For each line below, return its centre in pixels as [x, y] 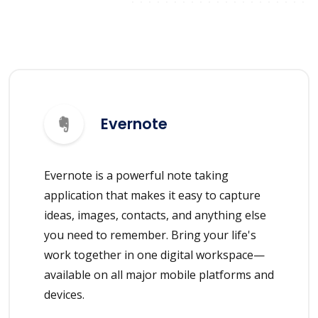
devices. [64, 294]
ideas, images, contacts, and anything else [155, 215]
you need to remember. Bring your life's [150, 235]
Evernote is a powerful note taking [136, 175]
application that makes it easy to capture [152, 195]
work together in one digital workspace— [154, 254]
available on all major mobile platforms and [159, 274]
